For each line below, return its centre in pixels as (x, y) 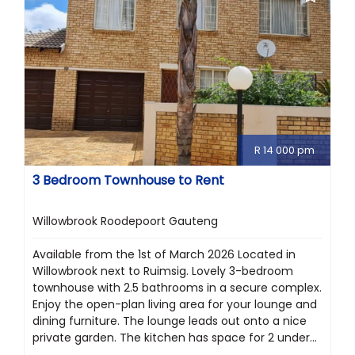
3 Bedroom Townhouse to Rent (128, 181)
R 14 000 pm (284, 151)
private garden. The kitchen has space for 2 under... (175, 338)
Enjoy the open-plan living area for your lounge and (175, 305)
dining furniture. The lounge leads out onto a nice (170, 321)
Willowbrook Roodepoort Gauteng (125, 221)
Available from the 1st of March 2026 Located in (164, 255)
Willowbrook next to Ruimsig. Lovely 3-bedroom (163, 271)
